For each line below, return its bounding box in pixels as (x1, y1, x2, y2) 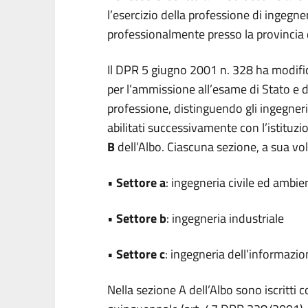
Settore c (116, 245, 165, 263)
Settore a (116, 173, 166, 192)
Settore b (116, 209, 166, 228)
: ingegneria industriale (166, 209, 284, 228)
